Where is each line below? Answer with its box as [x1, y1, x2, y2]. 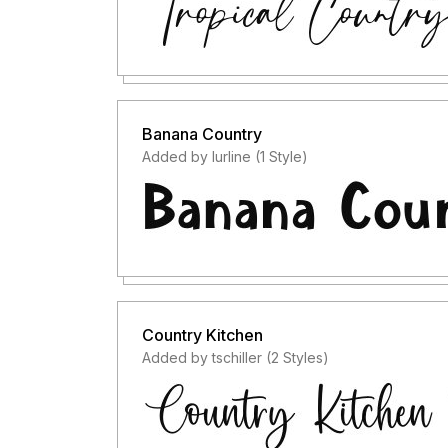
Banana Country [142, 124, 262, 144]
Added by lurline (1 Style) [142, 148, 308, 165]
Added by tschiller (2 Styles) [142, 349, 329, 366]
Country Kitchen [142, 325, 263, 345]
